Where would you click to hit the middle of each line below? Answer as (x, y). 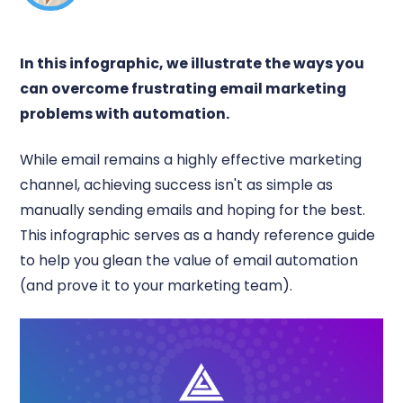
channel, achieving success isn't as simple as (177, 184)
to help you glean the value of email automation (189, 260)
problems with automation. (125, 114)
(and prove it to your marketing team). (157, 285)
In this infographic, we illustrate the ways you (193, 64)
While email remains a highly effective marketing (191, 159)
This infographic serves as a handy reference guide (198, 235)
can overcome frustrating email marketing (184, 89)
